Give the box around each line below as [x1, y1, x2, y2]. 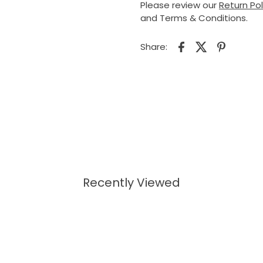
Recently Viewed [82, 174, 180, 191]
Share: [140, 40, 167, 53]
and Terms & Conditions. [140, 11, 248, 24]
